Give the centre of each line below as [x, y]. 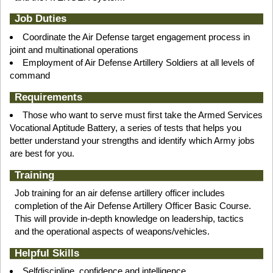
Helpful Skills [47, 253]
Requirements [48, 97]
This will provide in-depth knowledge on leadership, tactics [129, 219]
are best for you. [42, 153]
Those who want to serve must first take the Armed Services [143, 115]
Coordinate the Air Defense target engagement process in [136, 37]
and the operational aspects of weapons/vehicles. [112, 232]
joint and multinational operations [74, 49]
